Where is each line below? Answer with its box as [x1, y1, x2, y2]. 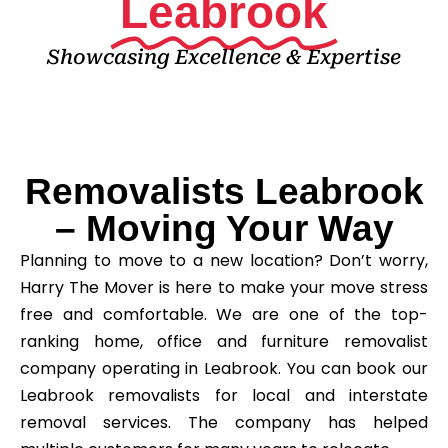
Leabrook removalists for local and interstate [20, 383, 428, 407]
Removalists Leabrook [24, 170, 424, 212]
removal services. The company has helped [20, 410, 428, 434]
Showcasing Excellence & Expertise [47, 44, 401, 69]
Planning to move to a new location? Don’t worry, [20, 248, 428, 272]
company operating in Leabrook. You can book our [20, 356, 428, 380]
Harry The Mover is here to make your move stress [20, 275, 428, 299]
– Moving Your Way [54, 207, 394, 249]
